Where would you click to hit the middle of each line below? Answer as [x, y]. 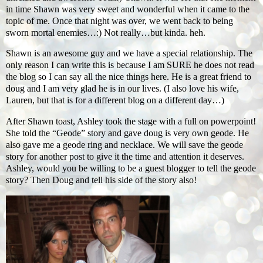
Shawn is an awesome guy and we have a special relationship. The [129, 53]
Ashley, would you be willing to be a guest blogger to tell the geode [131, 168]
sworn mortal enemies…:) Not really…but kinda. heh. [106, 32]
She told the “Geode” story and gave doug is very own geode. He [127, 133]
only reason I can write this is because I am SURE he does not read [130, 65]
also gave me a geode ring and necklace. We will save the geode [124, 145]
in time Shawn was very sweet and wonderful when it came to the [128, 9]
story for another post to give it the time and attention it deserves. [125, 157]
